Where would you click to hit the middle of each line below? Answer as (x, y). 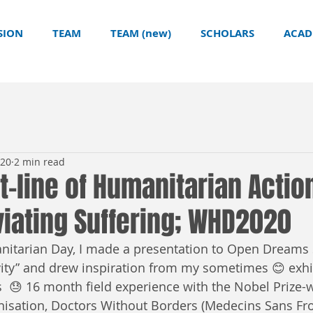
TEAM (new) (141, 33)
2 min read (39, 161)
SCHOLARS (227, 33)
